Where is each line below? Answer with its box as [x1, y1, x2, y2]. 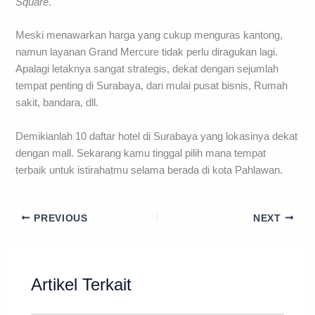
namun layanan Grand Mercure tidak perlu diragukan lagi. [15, 46, 278, 58]
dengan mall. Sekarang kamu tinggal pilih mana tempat [15, 147, 266, 159]
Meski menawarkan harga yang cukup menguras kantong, [15, 30, 283, 41]
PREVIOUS [30, 212, 88, 224]
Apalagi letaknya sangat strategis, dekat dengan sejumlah [15, 63, 279, 75]
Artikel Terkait [31, 276, 132, 295]
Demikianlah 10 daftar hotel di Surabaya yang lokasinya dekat [15, 130, 298, 142]
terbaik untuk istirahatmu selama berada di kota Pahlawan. [15, 164, 283, 176]
